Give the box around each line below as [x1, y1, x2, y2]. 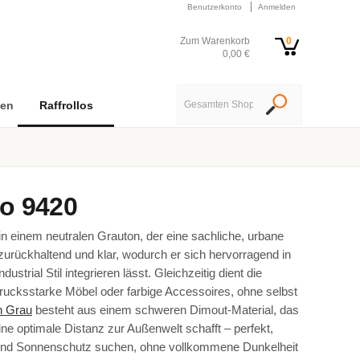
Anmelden [258, 2, 296, 11]
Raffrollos [39, 99, 93, 112]
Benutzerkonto [187, 2, 242, 11]
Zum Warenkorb [180, 35, 250, 47]
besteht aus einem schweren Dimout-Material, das [31, 303, 299, 317]
